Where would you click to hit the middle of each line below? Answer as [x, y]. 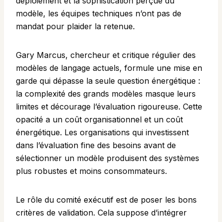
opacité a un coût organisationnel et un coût [99, 120]
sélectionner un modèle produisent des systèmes [108, 158]
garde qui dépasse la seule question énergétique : [108, 81]
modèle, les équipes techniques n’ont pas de [99, 14]
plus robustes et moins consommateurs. [91, 171]
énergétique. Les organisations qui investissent [102, 133]
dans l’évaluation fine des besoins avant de [96, 145]
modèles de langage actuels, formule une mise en [109, 68]
